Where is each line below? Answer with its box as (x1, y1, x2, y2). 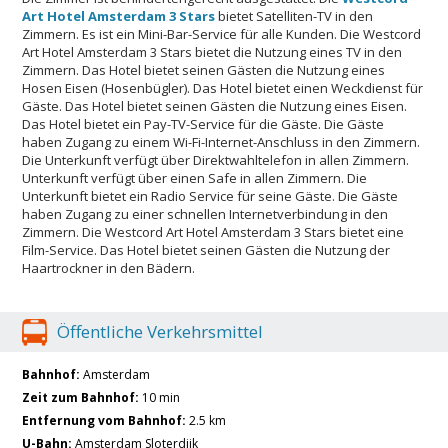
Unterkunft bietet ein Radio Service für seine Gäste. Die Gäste (22, 186, 399, 205)
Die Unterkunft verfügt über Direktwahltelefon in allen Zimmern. (22, 150, 410, 169)
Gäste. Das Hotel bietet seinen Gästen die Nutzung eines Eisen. (22, 96, 408, 115)
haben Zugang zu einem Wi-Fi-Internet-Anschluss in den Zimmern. (22, 132, 421, 151)
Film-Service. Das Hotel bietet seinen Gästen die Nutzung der (22, 240, 391, 259)
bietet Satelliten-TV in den (215, 6, 374, 25)
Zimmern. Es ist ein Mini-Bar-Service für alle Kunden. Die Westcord (22, 24, 422, 43)
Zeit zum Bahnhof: (22, 388, 140, 406)
